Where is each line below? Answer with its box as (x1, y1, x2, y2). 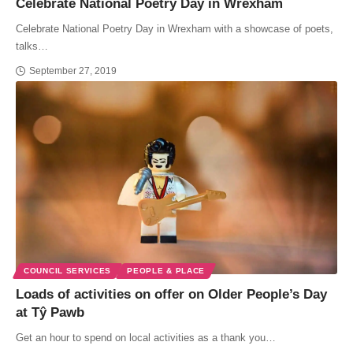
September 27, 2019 (29, 65, 117, 76)
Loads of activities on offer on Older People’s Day (16, 286, 327, 302)
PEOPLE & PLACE (127, 266, 206, 275)
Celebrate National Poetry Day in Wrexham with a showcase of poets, (16, 22, 333, 35)
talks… (16, 39, 48, 52)
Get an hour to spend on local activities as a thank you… (16, 331, 276, 344)
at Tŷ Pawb (16, 304, 84, 320)
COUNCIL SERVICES (24, 266, 112, 275)
